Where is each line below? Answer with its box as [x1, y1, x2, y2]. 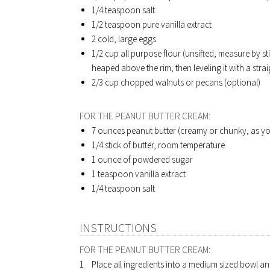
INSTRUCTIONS [80, 220, 157, 235]
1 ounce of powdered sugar [92, 154, 193, 165]
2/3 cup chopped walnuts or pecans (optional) [92, 77, 260, 88]
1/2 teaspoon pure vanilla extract [92, 19, 212, 30]
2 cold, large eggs [92, 33, 156, 45]
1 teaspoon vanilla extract [92, 168, 186, 180]
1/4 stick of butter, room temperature [92, 139, 225, 151]
